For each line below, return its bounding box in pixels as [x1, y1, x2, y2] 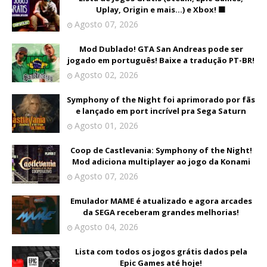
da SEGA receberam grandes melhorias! [83, 207, 239, 218]
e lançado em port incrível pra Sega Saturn [76, 105, 246, 117]
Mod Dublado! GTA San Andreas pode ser [79, 44, 243, 55]
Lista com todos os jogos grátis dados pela [74, 246, 247, 257]
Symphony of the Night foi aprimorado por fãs [67, 94, 255, 105]
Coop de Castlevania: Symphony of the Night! [70, 145, 252, 156]
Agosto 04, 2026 [74, 221, 138, 233]
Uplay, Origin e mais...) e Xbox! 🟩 [96, 4, 226, 15]
